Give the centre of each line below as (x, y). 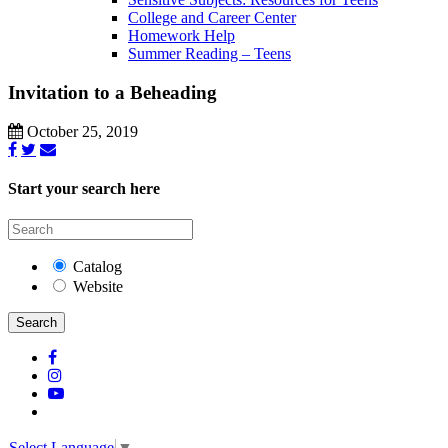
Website (98, 287)
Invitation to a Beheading (112, 93)
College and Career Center (212, 18)
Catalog (97, 267)
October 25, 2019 (80, 131)
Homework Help (181, 36)
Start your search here (84, 189)
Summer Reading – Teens (209, 54)
